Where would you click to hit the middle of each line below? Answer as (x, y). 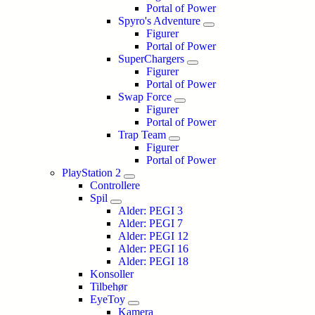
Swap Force (145, 97)
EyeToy (108, 299)
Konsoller (112, 274)
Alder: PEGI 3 (150, 211)
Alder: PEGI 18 (153, 261)
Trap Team (142, 135)
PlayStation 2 (91, 173)
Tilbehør (109, 287)
